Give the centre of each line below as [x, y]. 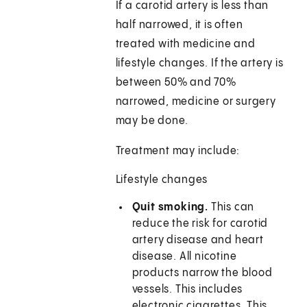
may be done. [152, 121]
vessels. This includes [187, 290]
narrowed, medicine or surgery [196, 102]
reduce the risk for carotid [200, 224]
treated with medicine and [185, 45]
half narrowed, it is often [179, 25]
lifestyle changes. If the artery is [199, 64]
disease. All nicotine [184, 257]
